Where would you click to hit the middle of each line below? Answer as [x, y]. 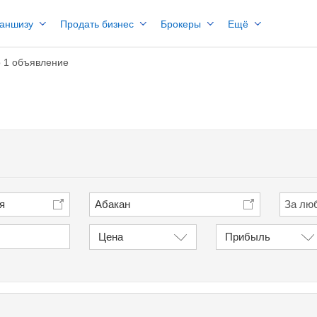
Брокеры [181, 24]
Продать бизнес [97, 24]
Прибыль [248, 237]
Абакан [113, 204]
